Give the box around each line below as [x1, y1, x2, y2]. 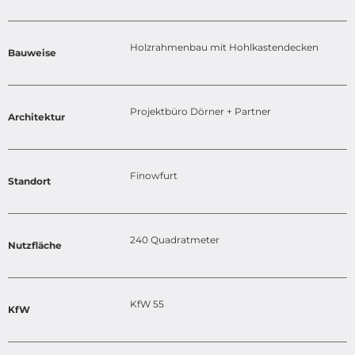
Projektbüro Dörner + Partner [130, 105, 272, 118]
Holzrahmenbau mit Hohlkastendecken [130, 41, 319, 54]
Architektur [8, 111, 65, 124]
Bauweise [8, 47, 56, 59]
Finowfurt [130, 170, 178, 182]
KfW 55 [130, 298, 165, 311]
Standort [8, 175, 51, 188]
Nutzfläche [8, 239, 62, 252]
